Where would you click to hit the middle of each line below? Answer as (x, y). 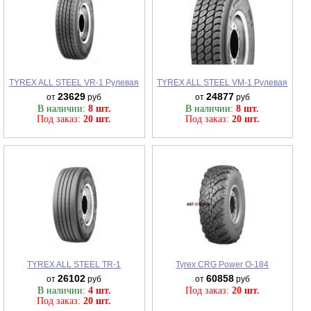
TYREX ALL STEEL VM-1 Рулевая (222, 82)
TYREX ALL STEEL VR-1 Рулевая (74, 82)
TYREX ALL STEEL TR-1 (74, 264)
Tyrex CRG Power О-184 (222, 264)
